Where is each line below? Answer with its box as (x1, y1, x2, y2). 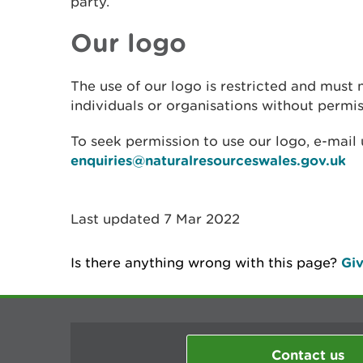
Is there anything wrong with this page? (70, 254, 341, 271)
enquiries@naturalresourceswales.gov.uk (70, 152, 346, 168)
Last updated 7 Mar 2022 (70, 211, 240, 227)
